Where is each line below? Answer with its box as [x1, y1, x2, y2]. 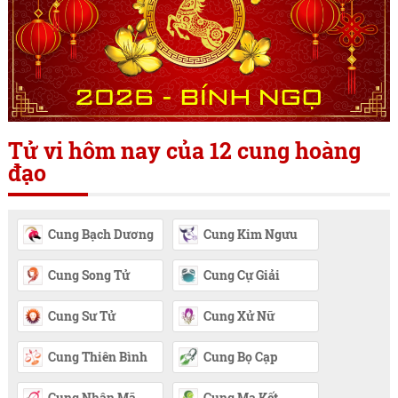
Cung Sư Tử [47, 306, 115, 324]
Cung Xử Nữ [203, 306, 275, 324]
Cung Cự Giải [203, 266, 280, 283]
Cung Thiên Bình [47, 347, 147, 365]
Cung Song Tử [47, 266, 130, 283]
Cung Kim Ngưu [203, 225, 298, 243]
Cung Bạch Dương [47, 225, 154, 243]
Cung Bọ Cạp [203, 347, 277, 365]
